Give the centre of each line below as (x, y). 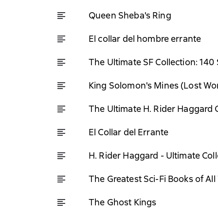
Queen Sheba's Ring (130, 15)
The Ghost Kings (123, 202)
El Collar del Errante (129, 132)
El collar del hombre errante (145, 38)
